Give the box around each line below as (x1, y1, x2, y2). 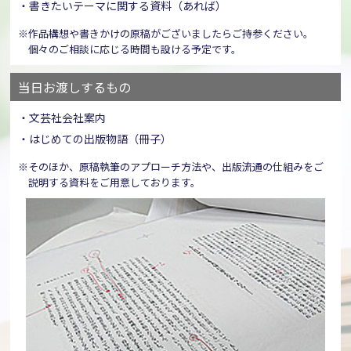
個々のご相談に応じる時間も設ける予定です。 (28, 42, 242, 56)
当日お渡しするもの (18, 78, 132, 96)
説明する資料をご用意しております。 (28, 175, 201, 190)
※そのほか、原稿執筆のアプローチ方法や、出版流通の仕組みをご (18, 159, 324, 174)
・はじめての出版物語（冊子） (18, 131, 172, 147)
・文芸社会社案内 (18, 110, 107, 125)
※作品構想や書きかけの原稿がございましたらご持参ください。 (18, 26, 314, 41)
